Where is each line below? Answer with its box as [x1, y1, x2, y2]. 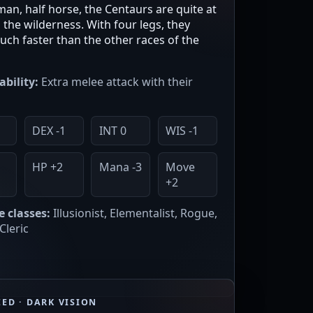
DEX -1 [31, 123, 66, 139]
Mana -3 [99, 159, 142, 175]
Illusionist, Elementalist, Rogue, [50, 205, 217, 221]
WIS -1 [166, 123, 199, 139]
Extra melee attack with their [38, 74, 193, 90]
